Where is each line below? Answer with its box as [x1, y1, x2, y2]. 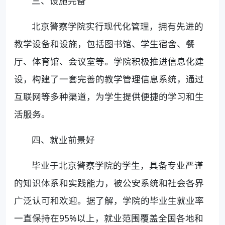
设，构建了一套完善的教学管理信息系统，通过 [14, 72, 204, 85]
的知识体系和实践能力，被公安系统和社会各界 [14, 176, 204, 189]
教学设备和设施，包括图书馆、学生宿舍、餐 [14, 37, 195, 50]
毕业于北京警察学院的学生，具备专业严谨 [32, 159, 204, 171]
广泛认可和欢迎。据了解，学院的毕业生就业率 [14, 194, 204, 206]
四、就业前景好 [32, 133, 95, 146]
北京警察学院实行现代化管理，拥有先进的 [32, 20, 204, 32]
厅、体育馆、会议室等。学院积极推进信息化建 [14, 55, 204, 67]
